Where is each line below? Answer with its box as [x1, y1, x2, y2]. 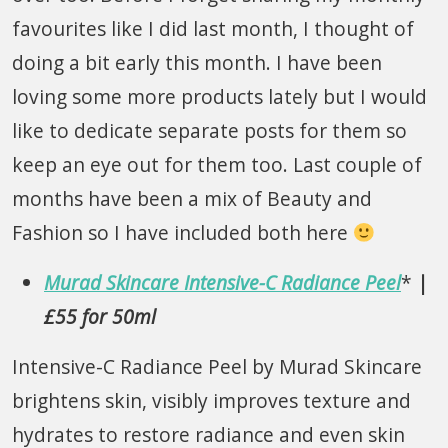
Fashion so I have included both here [12, 218, 353, 246]
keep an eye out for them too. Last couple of [12, 150, 422, 178]
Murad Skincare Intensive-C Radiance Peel [44, 268, 401, 296]
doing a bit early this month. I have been [12, 48, 382, 76]
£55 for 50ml [44, 302, 156, 330]
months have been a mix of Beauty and [12, 184, 372, 212]
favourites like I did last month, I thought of [12, 14, 414, 42]
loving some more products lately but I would [12, 82, 427, 110]
